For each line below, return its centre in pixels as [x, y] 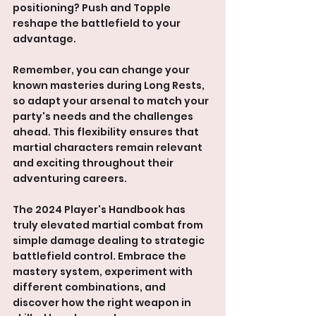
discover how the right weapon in [103, 302]
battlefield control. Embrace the [101, 256]
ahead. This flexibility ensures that [107, 132]
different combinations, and [90, 287]
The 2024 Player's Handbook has [100, 209]
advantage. [44, 38]
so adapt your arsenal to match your [112, 101]
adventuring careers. [70, 178]
